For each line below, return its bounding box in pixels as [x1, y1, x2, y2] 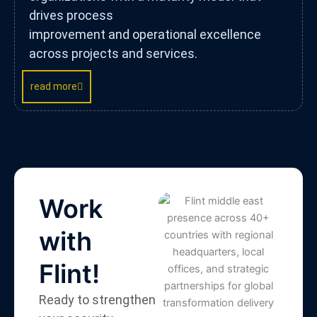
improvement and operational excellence [29, 27, 261, 42]
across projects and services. [29, 46, 197, 62]
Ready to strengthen [39, 292, 156, 308]
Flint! [39, 258, 100, 290]
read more [30, 81, 77, 93]
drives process [29, 8, 113, 23]
